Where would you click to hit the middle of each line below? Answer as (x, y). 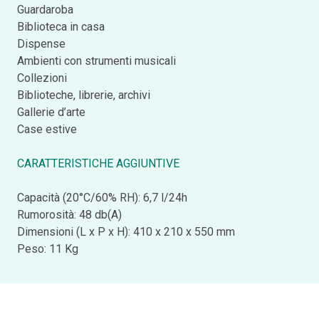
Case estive (47, 129)
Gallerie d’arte (51, 112)
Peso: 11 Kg (48, 249)
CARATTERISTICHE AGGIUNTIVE (98, 163)
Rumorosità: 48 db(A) (69, 214)
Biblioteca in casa (61, 26)
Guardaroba (45, 9)
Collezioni (42, 78)
